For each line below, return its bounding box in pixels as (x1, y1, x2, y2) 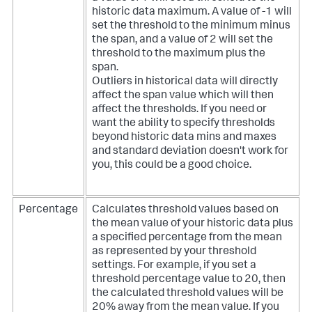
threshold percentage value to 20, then (92, 274, 286, 286)
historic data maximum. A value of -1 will (92, 7, 292, 19)
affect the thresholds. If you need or (92, 104, 267, 116)
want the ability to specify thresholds (92, 118, 275, 130)
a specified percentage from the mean (92, 233, 282, 244)
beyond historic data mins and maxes (92, 132, 276, 144)
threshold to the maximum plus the (92, 49, 265, 61)
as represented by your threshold (92, 247, 256, 258)
